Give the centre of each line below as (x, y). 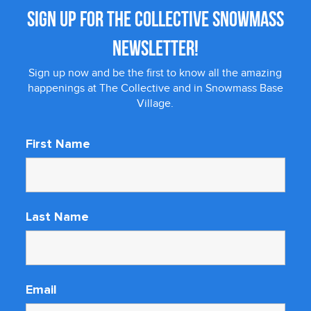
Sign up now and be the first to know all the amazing (155, 73)
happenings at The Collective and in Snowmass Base (155, 89)
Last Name (57, 217)
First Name (58, 144)
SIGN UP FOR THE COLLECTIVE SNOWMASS (155, 22)
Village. (155, 104)
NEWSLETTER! (155, 51)
